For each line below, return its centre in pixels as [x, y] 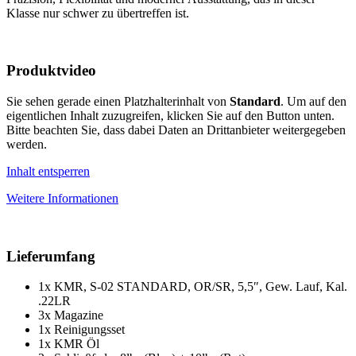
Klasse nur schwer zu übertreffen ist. [98, 13]
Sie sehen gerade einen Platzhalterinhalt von [118, 101]
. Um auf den [313, 101]
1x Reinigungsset [81, 330]
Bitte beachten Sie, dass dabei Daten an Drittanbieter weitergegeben [176, 130]
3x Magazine [71, 315]
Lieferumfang [51, 256]
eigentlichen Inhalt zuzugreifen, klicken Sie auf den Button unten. [170, 115]
